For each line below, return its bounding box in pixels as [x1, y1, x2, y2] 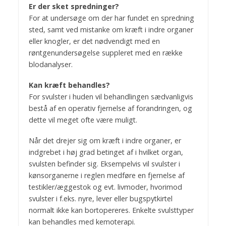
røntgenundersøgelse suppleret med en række [28, 47, 183, 58]
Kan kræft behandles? [28, 80, 110, 90]
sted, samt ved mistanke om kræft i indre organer [28, 24, 193, 34]
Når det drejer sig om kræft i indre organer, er [28, 135, 181, 145]
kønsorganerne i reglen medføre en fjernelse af [28, 170, 185, 180]
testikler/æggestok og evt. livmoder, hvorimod [28, 182, 182, 192]
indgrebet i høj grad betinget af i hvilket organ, [28, 147, 183, 157]
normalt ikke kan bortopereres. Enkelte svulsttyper [28, 205, 194, 215]
